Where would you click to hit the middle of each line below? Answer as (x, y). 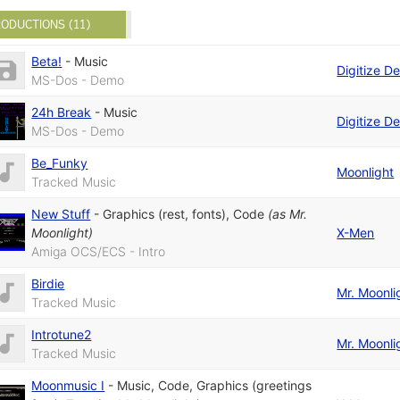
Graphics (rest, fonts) (165, 214)
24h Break (62, 112)
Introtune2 (62, 335)
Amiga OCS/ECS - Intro (99, 252)
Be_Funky (60, 163)
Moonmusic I (68, 386)
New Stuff (61, 214)
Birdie (48, 284)
